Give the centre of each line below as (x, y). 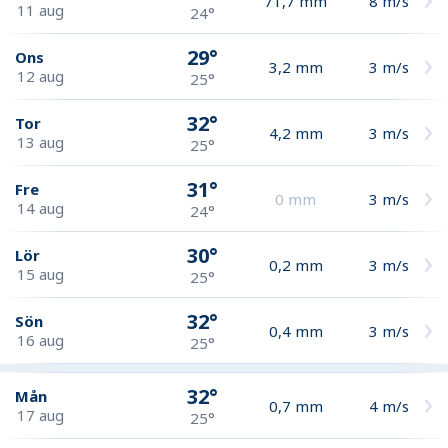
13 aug (40, 141)
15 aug (40, 273)
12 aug (40, 75)
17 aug (40, 414)
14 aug (40, 207)
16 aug (40, 339)
